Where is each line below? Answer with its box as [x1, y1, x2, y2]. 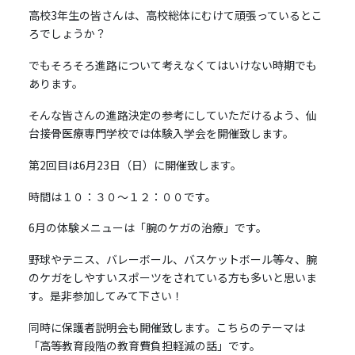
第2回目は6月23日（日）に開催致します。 [28, 156, 242, 173]
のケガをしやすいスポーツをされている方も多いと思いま [28, 269, 317, 286]
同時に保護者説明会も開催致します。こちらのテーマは [28, 319, 305, 335]
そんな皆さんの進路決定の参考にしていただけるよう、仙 [28, 107, 317, 124]
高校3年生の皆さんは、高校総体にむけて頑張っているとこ [28, 7, 323, 24]
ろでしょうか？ [28, 25, 106, 42]
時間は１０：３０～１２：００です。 [28, 188, 216, 204]
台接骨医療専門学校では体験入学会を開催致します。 [28, 125, 294, 142]
